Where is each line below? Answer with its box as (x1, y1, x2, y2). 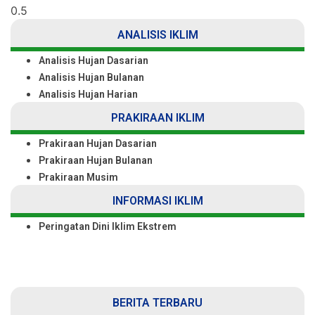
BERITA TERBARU (112, 296, 202, 310)
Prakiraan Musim (39, 172, 118, 184)
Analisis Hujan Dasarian (39, 55, 148, 67)
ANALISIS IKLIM (117, 28, 198, 42)
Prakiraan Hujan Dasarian (39, 138, 157, 150)
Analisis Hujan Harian (39, 89, 138, 101)
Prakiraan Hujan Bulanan (39, 155, 153, 167)
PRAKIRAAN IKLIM (110, 111, 205, 125)
